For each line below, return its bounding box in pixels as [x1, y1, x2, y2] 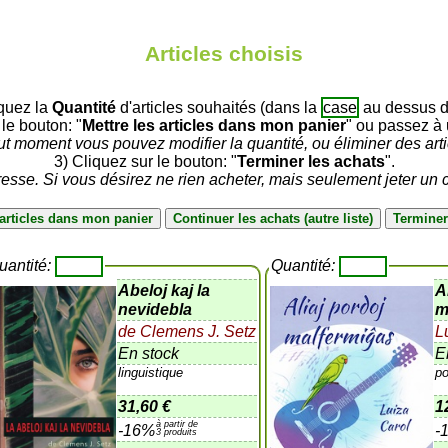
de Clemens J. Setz [118, 322, 257, 340]
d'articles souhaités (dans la [115, 98, 321, 116]
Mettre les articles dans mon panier [81, 116, 346, 134]
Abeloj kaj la [118, 281, 211, 299]
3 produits [156, 426, 198, 437]
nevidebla [118, 300, 193, 318]
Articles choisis [145, 42, 303, 66]
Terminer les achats [236, 152, 385, 170]
